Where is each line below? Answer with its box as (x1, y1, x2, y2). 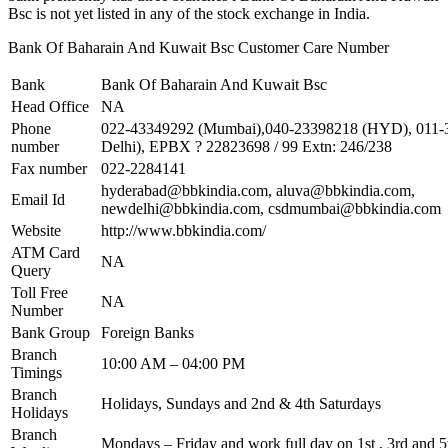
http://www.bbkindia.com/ (101, 222, 266, 240)
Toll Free (11, 284, 68, 302)
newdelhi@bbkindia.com (101, 200, 260, 218)
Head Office (11, 98, 89, 116)
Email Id (11, 191, 65, 209)
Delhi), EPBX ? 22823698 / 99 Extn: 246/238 (101, 138, 392, 156)
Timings (11, 364, 62, 382)
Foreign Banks (101, 324, 194, 342)
